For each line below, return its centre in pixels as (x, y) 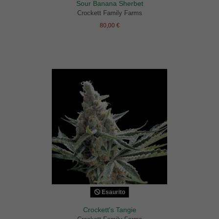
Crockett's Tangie (109, 209)
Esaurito (112, 192)
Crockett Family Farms (109, 13)
